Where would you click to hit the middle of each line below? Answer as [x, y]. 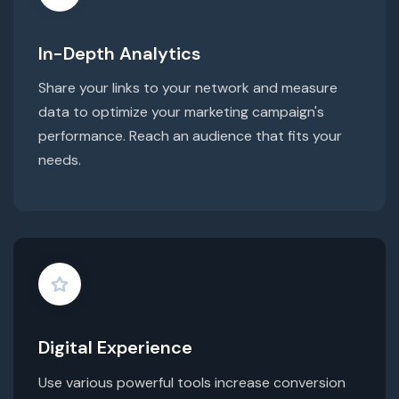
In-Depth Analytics [119, 53]
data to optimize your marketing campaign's [181, 112]
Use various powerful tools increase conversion [192, 382]
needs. [60, 160]
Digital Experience [115, 348]
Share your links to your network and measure [188, 88]
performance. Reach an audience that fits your [190, 136]
